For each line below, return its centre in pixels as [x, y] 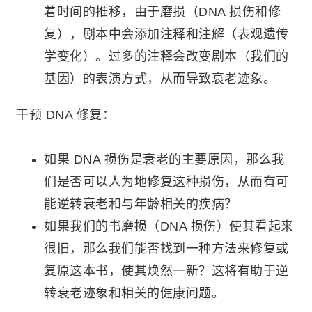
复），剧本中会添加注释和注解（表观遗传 [166, 34]
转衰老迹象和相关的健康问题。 [134, 294]
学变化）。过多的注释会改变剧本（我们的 [166, 56]
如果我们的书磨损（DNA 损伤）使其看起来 [169, 227]
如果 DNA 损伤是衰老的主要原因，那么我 [164, 160]
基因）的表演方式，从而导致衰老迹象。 [160, 78]
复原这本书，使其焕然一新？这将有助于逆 [166, 271]
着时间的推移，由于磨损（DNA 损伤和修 [162, 11]
